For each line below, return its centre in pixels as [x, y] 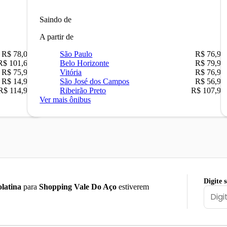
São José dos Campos [95, 81]
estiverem [133, 186]
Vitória [71, 72]
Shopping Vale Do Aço [78, 186]
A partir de [57, 36]
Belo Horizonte [85, 63]
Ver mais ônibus [65, 99]
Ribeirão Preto [83, 90]
